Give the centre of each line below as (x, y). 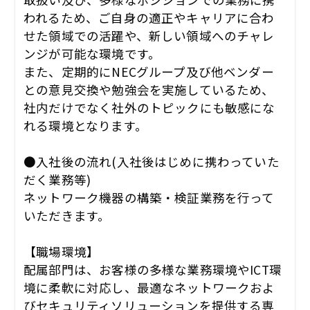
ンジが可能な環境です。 (92, 53)
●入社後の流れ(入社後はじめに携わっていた (152, 161)
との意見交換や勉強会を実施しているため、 (149, 89)
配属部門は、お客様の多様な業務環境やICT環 (153, 269)
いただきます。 (67, 215)
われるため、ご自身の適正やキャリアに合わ (149, 17)
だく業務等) (57, 179)
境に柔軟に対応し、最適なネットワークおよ (149, 287)
